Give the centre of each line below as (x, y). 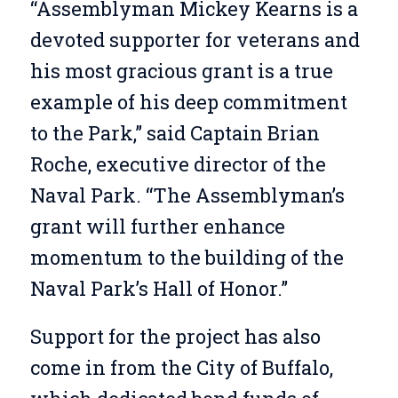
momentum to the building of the (187, 258)
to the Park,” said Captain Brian (175, 133)
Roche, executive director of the (178, 164)
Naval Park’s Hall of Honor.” (159, 289)
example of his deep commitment (188, 102)
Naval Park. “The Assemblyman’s (187, 195)
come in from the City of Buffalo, (181, 367)
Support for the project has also (175, 336)
